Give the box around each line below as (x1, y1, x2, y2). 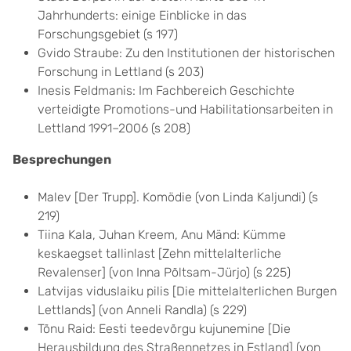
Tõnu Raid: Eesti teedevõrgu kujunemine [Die (38, 321, 291, 336)
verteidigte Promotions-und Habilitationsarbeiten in (38, 102, 333, 117)
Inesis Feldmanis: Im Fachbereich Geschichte (38, 83, 295, 98)
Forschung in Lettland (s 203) (38, 64, 204, 79)
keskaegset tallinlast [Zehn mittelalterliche (38, 246, 281, 261)
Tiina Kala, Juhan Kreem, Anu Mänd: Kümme (38, 227, 286, 242)
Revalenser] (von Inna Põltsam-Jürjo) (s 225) (38, 265, 291, 280)
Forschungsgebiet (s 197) (38, 27, 178, 42)
